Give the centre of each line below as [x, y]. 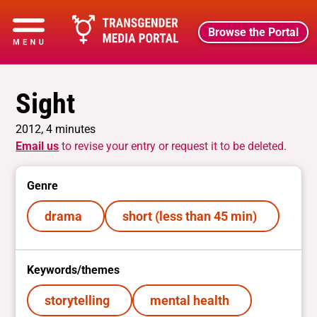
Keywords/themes [74, 270]
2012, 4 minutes [56, 129]
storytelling [80, 301]
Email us [38, 146]
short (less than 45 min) [192, 217]
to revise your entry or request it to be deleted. [173, 146]
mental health [192, 301]
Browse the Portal [253, 32]
